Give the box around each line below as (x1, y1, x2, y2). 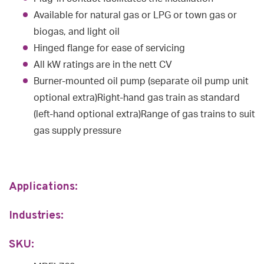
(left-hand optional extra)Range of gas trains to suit (34, 109, 255, 119)
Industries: (9, 208, 64, 223)
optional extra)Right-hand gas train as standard (34, 93, 240, 103)
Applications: (9, 179, 81, 194)
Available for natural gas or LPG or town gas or (34, 10, 237, 20)
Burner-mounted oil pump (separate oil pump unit (34, 76, 249, 86)
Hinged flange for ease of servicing (34, 43, 185, 53)
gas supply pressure (34, 126, 121, 136)
